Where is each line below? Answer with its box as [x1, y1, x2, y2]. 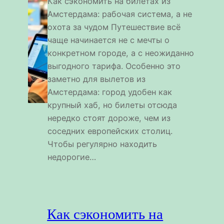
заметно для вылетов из [47, 73, 146, 84]
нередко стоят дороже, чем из [47, 112, 171, 123]
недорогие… [47, 151, 96, 162]
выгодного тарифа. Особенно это [47, 60, 181, 71]
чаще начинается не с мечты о [47, 34, 170, 45]
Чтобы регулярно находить [47, 138, 157, 149]
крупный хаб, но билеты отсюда [47, 99, 177, 110]
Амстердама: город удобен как [47, 86, 172, 97]
